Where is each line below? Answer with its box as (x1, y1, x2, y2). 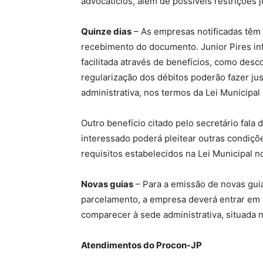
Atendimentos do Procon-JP (81, 240, 202, 251)
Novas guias (81, 178, 133, 190)
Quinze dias (81, 26, 131, 37)
